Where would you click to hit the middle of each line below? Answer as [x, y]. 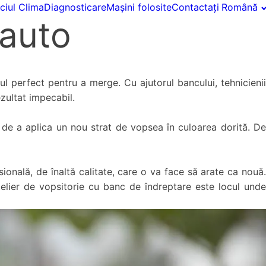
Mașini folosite [139, 7]
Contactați [195, 7]
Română [240, 7]
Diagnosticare [75, 7]
